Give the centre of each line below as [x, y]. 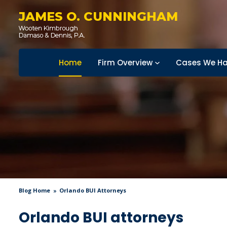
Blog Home [34, 190]
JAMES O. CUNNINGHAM [98, 16]
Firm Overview [125, 63]
